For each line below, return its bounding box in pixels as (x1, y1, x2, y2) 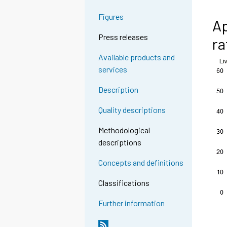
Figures (98, 12, 124, 22)
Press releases (98, 32, 148, 42)
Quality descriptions (98, 105, 166, 115)
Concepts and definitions (98, 158, 184, 168)
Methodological (98, 125, 150, 135)
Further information (98, 198, 165, 208)
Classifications (98, 178, 150, 188)
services (98, 64, 128, 74)
